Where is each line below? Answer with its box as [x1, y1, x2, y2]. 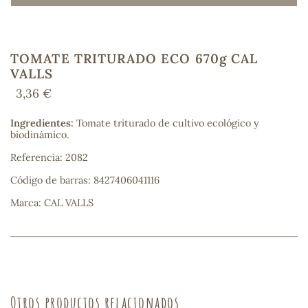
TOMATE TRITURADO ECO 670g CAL [10, 50, 258, 67]
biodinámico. [10, 129, 69, 141]
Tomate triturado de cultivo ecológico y [74, 117, 259, 129]
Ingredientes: [10, 117, 74, 129]
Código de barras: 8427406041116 [10, 174, 159, 186]
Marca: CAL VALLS [10, 197, 93, 209]
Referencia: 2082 [10, 151, 88, 164]
